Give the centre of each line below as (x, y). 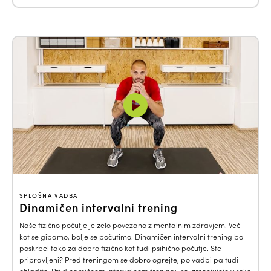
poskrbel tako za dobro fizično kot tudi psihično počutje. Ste (120, 248)
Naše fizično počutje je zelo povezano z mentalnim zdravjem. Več (130, 225)
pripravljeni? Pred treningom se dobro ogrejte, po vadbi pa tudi (129, 260)
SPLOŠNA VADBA (49, 196)
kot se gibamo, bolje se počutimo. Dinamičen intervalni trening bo (131, 237)
